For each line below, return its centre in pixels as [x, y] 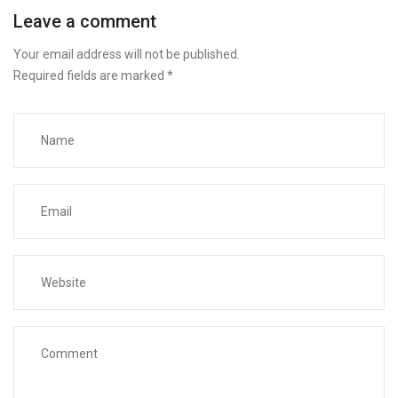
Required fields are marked [90, 76]
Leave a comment [85, 22]
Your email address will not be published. [127, 55]
